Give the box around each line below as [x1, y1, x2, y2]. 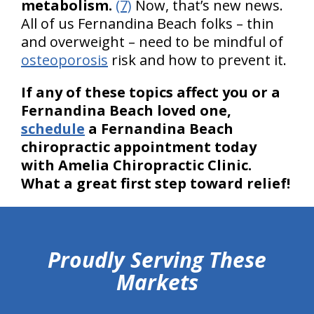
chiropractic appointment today [21, 137, 257, 156]
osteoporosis [21, 50, 108, 69]
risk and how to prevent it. [108, 50, 287, 69]
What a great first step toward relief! [21, 173, 290, 193]
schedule [21, 118, 85, 138]
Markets [116, 267, 198, 296]
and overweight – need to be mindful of [21, 32, 283, 51]
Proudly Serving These [48, 245, 266, 274]
